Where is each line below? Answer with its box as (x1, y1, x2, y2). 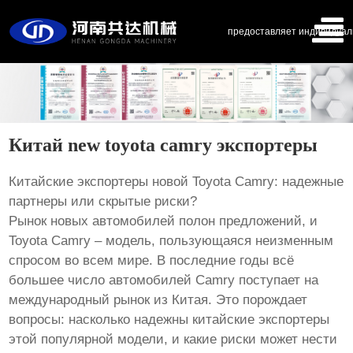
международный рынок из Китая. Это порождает (9, 292, 308, 307)
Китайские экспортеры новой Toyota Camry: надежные (9, 173, 344, 189)
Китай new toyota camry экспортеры (9, 134, 318, 155)
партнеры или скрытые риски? (9, 193, 198, 209)
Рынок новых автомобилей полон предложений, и (9, 213, 318, 229)
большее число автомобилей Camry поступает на (9, 272, 319, 288)
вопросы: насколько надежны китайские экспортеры (9, 311, 330, 327)
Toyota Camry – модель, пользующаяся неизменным (9, 232, 334, 248)
